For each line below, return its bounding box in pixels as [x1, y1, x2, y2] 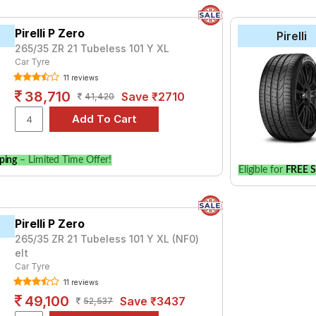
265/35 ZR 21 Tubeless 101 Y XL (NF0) [15, 233, 200, 245]
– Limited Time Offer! [17, 155, 112, 165]
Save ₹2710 [121, 90, 186, 104]
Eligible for [238, 165, 286, 175]
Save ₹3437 [120, 294, 186, 308]
